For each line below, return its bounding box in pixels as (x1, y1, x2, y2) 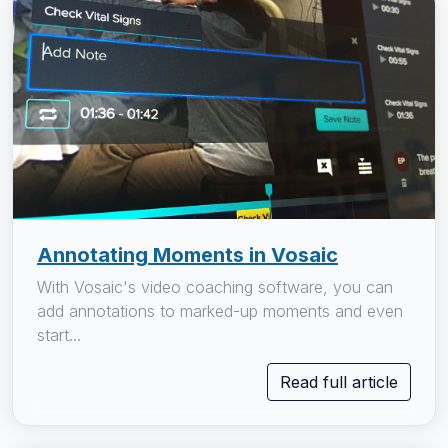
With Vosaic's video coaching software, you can (37, 277, 393, 298)
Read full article (280, 372, 398, 393)
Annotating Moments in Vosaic (37, 243, 338, 268)
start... (37, 325, 81, 346)
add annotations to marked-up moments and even (37, 301, 403, 322)
